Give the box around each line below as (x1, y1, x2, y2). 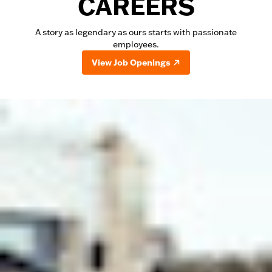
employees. (113, 39, 159, 50)
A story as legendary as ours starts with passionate (35, 27, 237, 38)
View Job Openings (92, 57, 171, 68)
